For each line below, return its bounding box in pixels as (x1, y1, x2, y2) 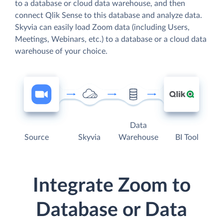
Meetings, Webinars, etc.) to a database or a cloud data (15, 35, 207, 43)
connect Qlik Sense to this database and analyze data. (15, 11, 202, 19)
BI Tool (175, 133, 199, 142)
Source (24, 133, 49, 142)
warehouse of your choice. (15, 47, 108, 55)
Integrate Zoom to (32, 176, 191, 196)
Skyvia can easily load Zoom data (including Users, (15, 23, 190, 31)
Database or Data (36, 201, 187, 221)
